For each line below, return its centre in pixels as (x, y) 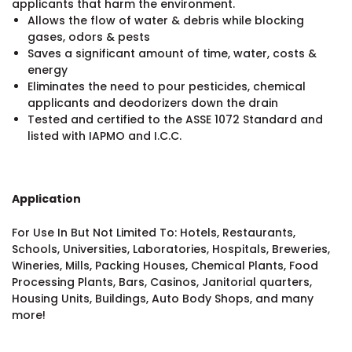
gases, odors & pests (88, 37)
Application (46, 198)
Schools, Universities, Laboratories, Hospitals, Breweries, (171, 249)
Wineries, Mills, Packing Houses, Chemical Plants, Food (165, 265)
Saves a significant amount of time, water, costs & (172, 53)
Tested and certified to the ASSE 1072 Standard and (175, 119)
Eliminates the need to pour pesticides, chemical (166, 86)
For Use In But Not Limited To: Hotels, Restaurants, (154, 232)
